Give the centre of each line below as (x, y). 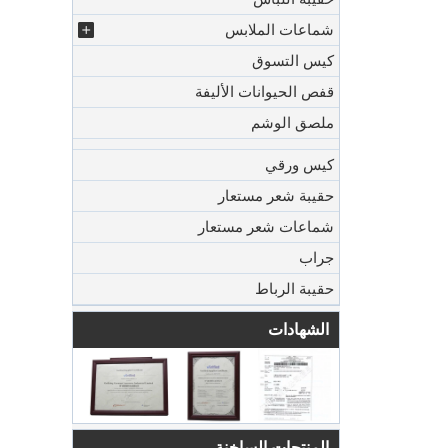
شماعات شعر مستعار (266, 227)
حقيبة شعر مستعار (276, 196)
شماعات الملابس (279, 30)
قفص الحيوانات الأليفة (264, 92)
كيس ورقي (299, 165)
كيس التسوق (293, 61)
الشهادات (298, 330)
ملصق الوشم (292, 123)
